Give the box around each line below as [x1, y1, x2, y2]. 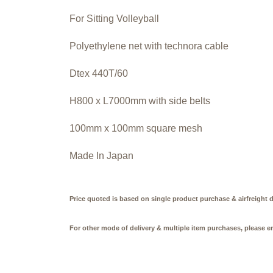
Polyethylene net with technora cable [69, 40, 229, 51]
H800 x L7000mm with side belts [69, 95, 210, 106]
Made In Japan [69, 150, 133, 161]
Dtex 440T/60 [69, 68, 128, 79]
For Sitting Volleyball [69, 13, 159, 24]
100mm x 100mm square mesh [69, 122, 202, 133]
